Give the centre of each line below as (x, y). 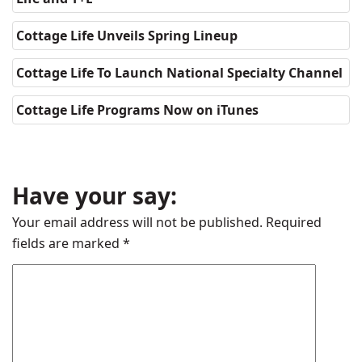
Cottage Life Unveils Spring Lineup (127, 36)
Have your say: (95, 196)
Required (292, 222)
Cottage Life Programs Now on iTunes (137, 110)
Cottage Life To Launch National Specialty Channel (179, 73)
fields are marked (67, 243)
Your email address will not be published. (137, 222)
